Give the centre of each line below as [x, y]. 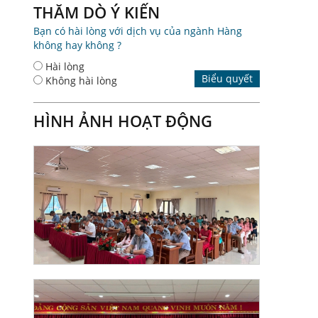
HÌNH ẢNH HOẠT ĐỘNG [123, 121]
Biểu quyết [227, 79]
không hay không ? [78, 45]
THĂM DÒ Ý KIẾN [97, 12]
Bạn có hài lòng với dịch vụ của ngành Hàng [138, 31]
